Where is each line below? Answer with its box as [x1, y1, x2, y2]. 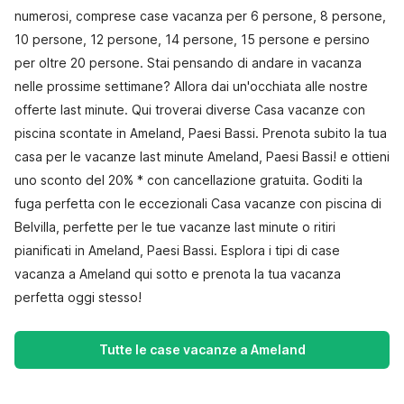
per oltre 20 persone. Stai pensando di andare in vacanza [14, 55, 362, 70]
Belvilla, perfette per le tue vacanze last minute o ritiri [14, 219, 335, 234]
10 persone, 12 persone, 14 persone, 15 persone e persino [14, 32, 370, 47]
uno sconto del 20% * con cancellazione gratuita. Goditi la [14, 172, 363, 188]
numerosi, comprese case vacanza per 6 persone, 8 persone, [14, 8, 386, 23]
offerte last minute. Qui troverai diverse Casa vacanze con [14, 102, 365, 117]
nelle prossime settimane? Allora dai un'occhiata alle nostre [14, 78, 368, 94]
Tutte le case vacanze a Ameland [98, 342, 306, 357]
